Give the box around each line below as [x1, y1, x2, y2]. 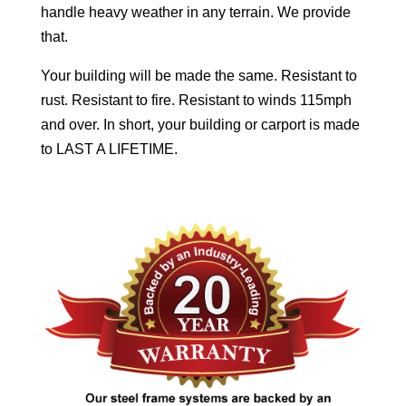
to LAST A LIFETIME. [40, 141, 178, 158]
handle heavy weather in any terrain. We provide [40, 5, 351, 21]
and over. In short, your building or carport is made [40, 117, 360, 133]
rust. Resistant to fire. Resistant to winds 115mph [40, 92, 352, 109]
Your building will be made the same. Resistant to [40, 68, 357, 84]
